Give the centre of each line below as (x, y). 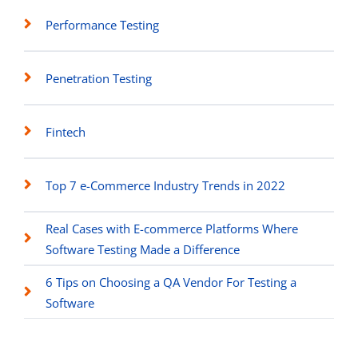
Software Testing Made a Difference (143, 249)
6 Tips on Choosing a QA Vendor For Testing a (171, 282)
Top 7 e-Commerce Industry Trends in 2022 (165, 185)
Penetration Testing (99, 78)
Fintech (66, 131)
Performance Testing (102, 24)
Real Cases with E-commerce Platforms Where (172, 228)
